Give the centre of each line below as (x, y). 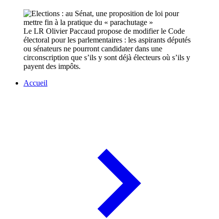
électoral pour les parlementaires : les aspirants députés (107, 40)
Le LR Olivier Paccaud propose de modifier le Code (104, 31)
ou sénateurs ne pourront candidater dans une (93, 49)
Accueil (35, 83)
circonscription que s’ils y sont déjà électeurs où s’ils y (107, 58)
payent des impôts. (52, 66)
